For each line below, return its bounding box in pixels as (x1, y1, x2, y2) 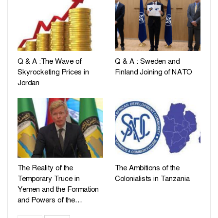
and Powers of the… (18, 195, 82, 205)
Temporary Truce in (18, 174, 80, 184)
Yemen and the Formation (18, 184, 99, 195)
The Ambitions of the (115, 163, 180, 173)
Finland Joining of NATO (115, 67, 192, 77)
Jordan (18, 78, 39, 88)
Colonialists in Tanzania (115, 174, 190, 184)
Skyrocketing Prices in (18, 67, 89, 77)
